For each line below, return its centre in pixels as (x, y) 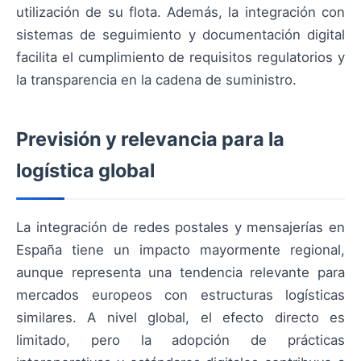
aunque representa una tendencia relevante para (180, 273)
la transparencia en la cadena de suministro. (156, 80)
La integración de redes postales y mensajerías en (180, 228)
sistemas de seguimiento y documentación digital (180, 35)
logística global (85, 171)
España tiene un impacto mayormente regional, (180, 250)
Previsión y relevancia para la (150, 139)
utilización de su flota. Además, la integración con (180, 12)
